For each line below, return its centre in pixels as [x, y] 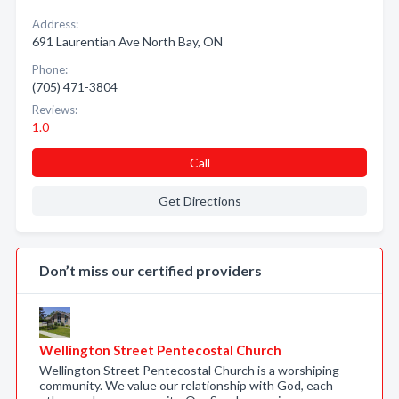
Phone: [50, 69]
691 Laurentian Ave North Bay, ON [127, 41]
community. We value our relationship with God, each [186, 385]
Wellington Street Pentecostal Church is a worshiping [189, 370]
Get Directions [199, 201]
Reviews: [55, 110]
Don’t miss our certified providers [151, 270]
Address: [55, 24]
